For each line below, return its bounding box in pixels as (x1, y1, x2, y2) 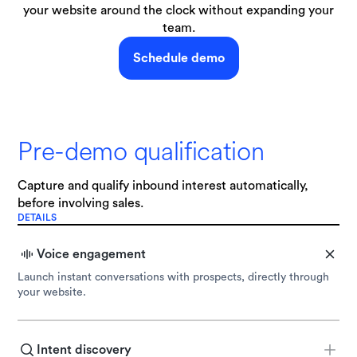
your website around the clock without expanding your (23, 4, 334, 17)
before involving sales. (18, 197, 144, 210)
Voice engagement (37, 248, 147, 261)
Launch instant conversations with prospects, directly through (18, 272, 330, 283)
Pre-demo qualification (18, 134, 265, 170)
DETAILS (18, 213, 57, 222)
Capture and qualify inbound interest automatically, (18, 179, 309, 192)
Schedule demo (132, 52, 225, 65)
